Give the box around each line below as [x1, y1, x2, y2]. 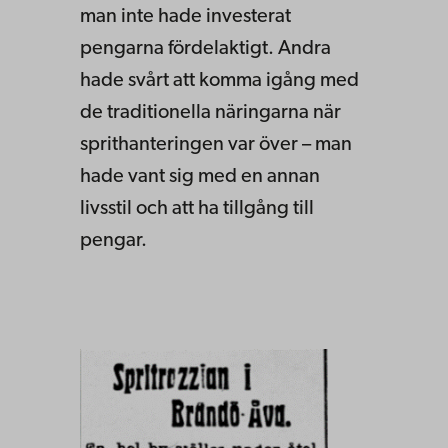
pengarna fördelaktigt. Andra [80, 38, 331, 59]
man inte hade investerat [80, 6, 291, 27]
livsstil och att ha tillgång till [80, 198, 314, 219]
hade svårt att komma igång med [80, 70, 359, 91]
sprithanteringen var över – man [80, 134, 352, 155]
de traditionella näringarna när [80, 102, 341, 123]
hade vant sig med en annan [80, 166, 320, 187]
